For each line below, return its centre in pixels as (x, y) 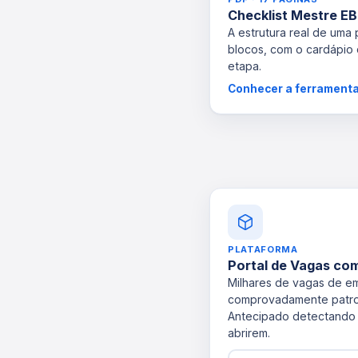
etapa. (245, 66)
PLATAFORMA (263, 250)
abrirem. (249, 333)
